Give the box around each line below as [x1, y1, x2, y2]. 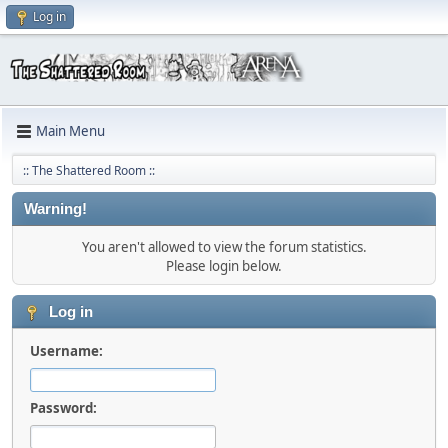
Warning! [24, 200, 87, 217]
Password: [30, 398, 97, 417]
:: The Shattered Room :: [23, 161, 155, 179]
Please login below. [166, 256, 282, 275]
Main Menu [36, 122, 105, 141]
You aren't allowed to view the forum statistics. [81, 237, 367, 256]
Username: [30, 341, 103, 360]
